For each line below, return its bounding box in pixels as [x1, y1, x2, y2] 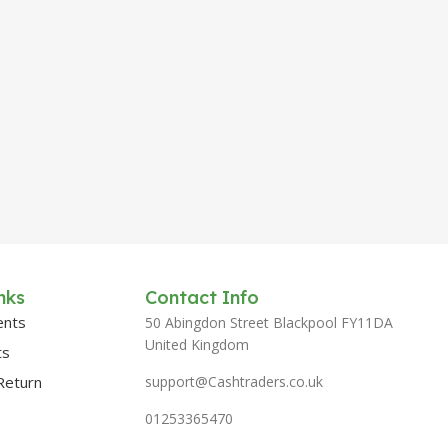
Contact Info [144, 286, 259, 309]
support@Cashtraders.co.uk [144, 372, 323, 391]
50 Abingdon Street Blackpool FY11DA [144, 313, 393, 332]
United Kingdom [144, 335, 249, 354]
